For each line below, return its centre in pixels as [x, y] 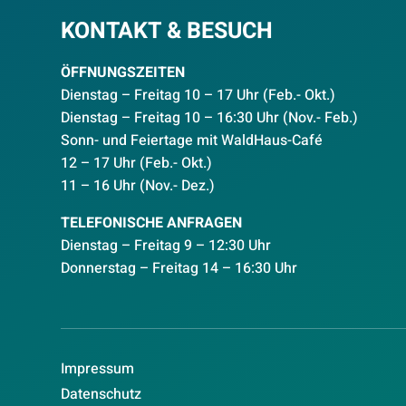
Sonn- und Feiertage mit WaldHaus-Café [192, 140]
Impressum [98, 369]
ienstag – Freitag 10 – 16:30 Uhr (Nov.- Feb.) [214, 117]
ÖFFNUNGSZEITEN [123, 72]
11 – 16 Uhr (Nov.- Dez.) [138, 185]
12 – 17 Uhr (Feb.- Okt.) [137, 163]
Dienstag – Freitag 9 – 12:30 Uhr [166, 245]
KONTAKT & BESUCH [167, 31]
